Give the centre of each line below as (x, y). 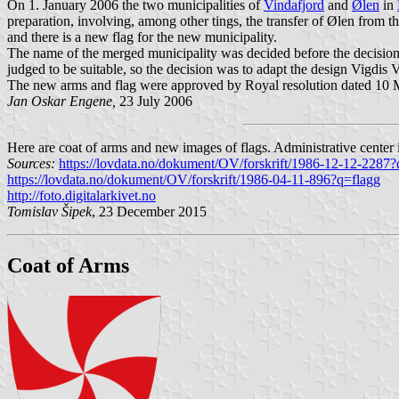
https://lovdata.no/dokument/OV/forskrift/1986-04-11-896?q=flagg (194, 179)
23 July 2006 (154, 101)
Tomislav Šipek (49, 211)
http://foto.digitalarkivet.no (81, 195)
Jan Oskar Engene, (61, 101)
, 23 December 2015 (149, 211)
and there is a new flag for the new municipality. (142, 37)
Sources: (33, 163)
